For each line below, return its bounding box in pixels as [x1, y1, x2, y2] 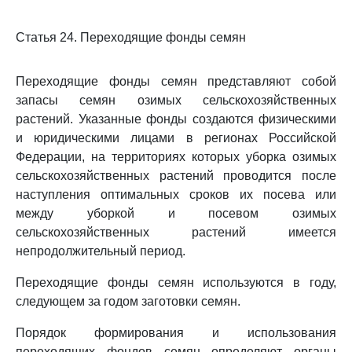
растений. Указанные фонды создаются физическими [16, 112, 336, 126]
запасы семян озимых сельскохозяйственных [16, 93, 336, 107]
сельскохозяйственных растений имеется [16, 225, 336, 239]
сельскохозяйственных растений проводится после [16, 169, 336, 182]
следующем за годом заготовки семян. [16, 295, 240, 308]
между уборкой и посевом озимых [16, 207, 336, 220]
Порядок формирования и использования [16, 326, 336, 339]
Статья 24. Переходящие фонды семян [16, 31, 246, 44]
